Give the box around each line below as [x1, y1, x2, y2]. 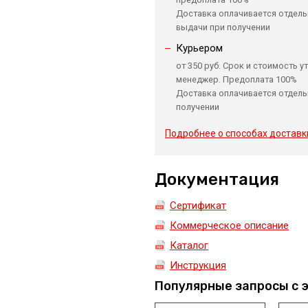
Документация [154, 169, 279, 189]
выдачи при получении [175, 21, 270, 32]
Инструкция [169, 258, 226, 272]
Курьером [175, 41, 223, 54]
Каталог [169, 239, 208, 252]
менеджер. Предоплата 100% [175, 74, 297, 85]
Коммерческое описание [169, 219, 289, 232]
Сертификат [169, 199, 226, 212]
